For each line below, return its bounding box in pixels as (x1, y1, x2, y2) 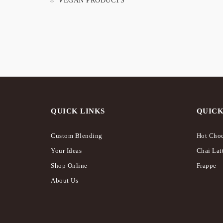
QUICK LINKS (51, 107, 105, 115)
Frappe (196, 162, 217, 169)
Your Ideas (51, 147, 82, 154)
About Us (51, 177, 78, 184)
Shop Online (51, 162, 88, 169)
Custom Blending (51, 132, 103, 139)
